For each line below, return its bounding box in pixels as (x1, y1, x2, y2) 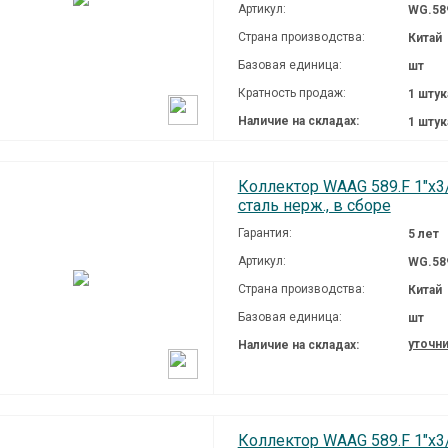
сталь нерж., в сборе (237, 195, 391, 215)
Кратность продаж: (237, 85, 346, 100)
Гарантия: (237, 225, 292, 240)
